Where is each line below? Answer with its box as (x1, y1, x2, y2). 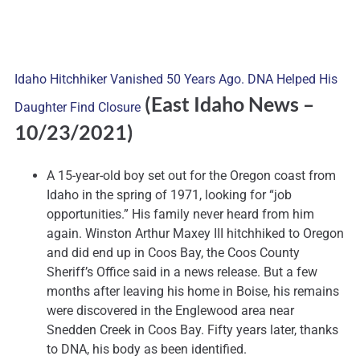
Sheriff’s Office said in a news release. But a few (47, 264, 317, 280)
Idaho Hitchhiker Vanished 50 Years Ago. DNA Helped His (14, 72, 337, 88)
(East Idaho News (141, 92, 303, 117)
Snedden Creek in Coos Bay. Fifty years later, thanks (47, 322, 338, 338)
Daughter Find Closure (14, 100, 141, 116)
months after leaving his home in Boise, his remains (47, 284, 339, 300)
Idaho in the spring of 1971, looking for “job (47, 187, 292, 203)
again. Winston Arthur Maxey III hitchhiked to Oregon (47, 226, 344, 242)
